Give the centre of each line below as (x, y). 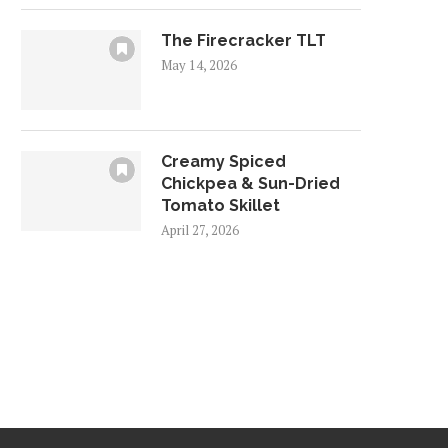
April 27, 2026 (200, 230)
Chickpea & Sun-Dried (250, 183)
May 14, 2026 (199, 65)
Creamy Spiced (223, 161)
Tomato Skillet (220, 205)
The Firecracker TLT (243, 40)
